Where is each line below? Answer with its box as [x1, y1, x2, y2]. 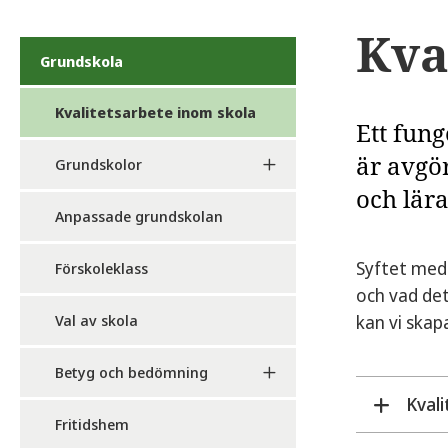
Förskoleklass [55, 258, 148, 278]
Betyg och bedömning [55, 362, 208, 382]
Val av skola [55, 310, 138, 330]
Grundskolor [55, 154, 142, 174]
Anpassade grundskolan [55, 206, 223, 226]
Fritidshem [55, 414, 129, 434]
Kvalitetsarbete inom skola [55, 102, 256, 122]
